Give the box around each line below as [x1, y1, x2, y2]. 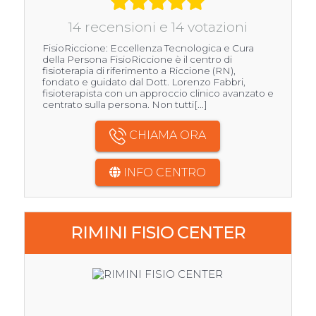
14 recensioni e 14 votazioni [68, 18, 248, 36]
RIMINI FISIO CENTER [70, 222, 245, 243]
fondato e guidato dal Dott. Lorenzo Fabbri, [42, 76, 245, 88]
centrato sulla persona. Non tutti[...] [42, 99, 207, 111]
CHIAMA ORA [126, 128, 207, 142]
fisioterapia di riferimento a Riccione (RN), [42, 65, 236, 77]
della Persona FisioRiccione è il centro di [42, 54, 232, 66]
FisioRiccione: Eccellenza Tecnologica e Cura [42, 42, 254, 54]
